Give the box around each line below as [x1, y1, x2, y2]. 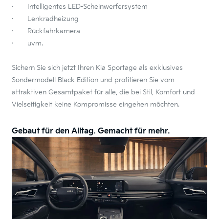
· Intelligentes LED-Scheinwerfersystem [12, 2, 148, 11]
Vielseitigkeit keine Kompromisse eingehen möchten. [12, 100, 179, 109]
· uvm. [12, 39, 43, 47]
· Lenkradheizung [12, 15, 79, 23]
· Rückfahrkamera [12, 27, 80, 35]
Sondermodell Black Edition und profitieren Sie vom [12, 76, 175, 84]
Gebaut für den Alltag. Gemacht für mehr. [12, 127, 170, 136]
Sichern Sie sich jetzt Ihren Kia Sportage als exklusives [12, 64, 183, 72]
